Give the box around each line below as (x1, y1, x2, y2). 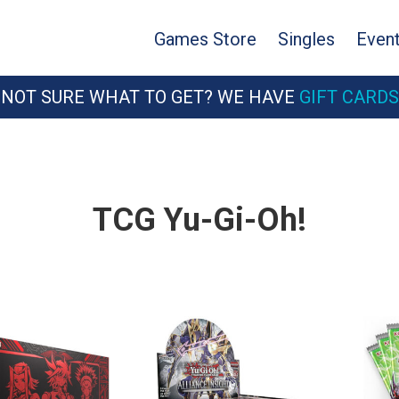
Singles (278, 28, 335, 50)
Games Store (154, 28, 256, 50)
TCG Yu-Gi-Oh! (93, 201, 306, 239)
